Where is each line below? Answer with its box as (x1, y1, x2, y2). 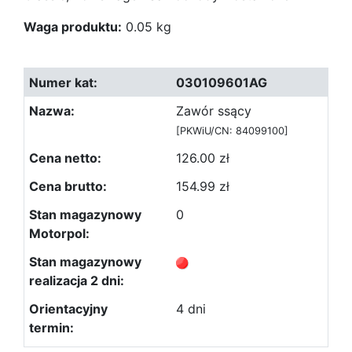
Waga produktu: (24, 19, 122, 35)
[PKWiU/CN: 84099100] (176, 125, 288, 137)
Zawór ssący (176, 103, 251, 119)
